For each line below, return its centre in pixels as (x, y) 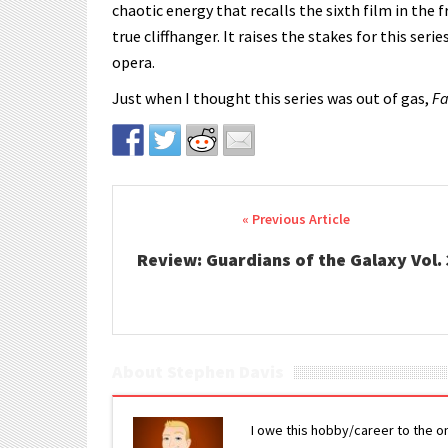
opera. (133, 62)
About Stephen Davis (198, 371)
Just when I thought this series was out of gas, (272, 98)
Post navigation (209, 221)
